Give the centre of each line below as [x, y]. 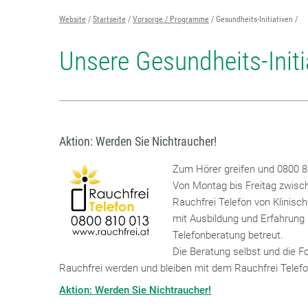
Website [73, 19]
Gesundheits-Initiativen [255, 19]
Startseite [110, 19]
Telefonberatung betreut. [230, 235]
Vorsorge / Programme [171, 19]
